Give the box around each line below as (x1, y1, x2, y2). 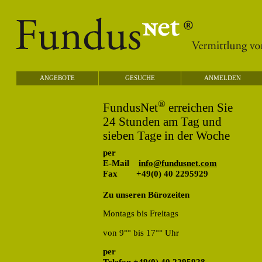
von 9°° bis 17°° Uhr (103, 227, 179, 237)
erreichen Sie (166, 100, 233, 114)
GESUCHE (125, 74, 155, 81)
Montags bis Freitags (103, 209, 178, 219)
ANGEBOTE (40, 74, 75, 81)
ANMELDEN (204, 74, 241, 81)
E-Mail (103, 158, 139, 168)
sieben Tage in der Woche (103, 128, 230, 142)
